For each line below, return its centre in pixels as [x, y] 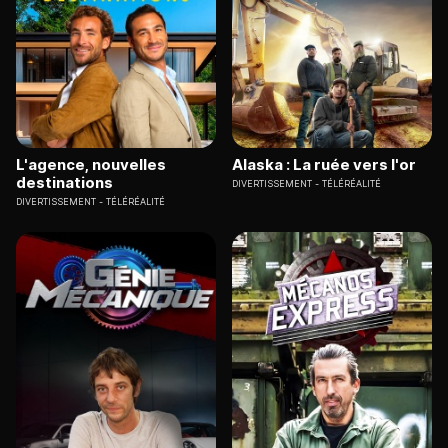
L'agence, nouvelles [91, 164]
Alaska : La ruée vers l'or [324, 164]
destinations [64, 182]
